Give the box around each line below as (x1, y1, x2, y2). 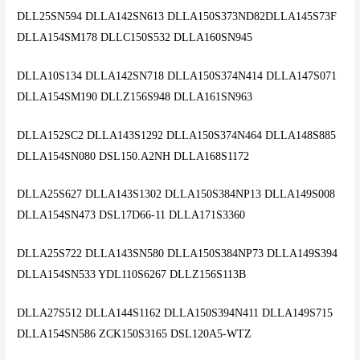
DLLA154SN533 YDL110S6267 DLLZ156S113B (17, 268, 247, 281)
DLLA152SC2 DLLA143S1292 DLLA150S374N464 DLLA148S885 (17, 129, 337, 141)
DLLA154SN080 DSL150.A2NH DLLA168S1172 (17, 149, 250, 162)
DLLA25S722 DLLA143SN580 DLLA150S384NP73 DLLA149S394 (17, 247, 338, 260)
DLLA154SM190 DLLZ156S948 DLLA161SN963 (17, 90, 253, 103)
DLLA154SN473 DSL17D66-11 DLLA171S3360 (17, 209, 246, 222)
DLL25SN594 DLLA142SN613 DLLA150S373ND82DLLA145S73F (17, 10, 337, 22)
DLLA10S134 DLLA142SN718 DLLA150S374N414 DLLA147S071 (17, 69, 337, 82)
